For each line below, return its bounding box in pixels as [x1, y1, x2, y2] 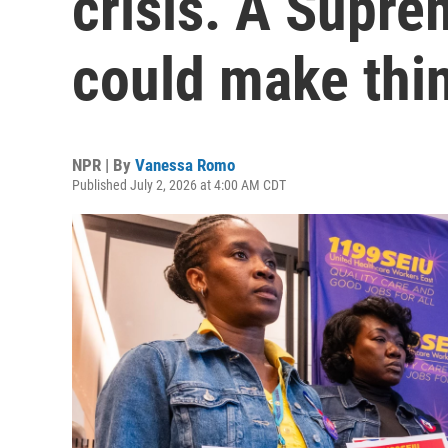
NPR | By [72, 155, 135, 175]
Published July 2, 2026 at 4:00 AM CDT [72, 177, 286, 193]
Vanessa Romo [135, 155, 235, 175]
